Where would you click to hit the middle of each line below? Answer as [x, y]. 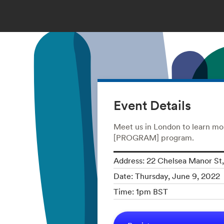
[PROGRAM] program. [153, 137]
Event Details [152, 105]
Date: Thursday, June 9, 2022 [166, 176]
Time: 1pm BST [140, 191]
